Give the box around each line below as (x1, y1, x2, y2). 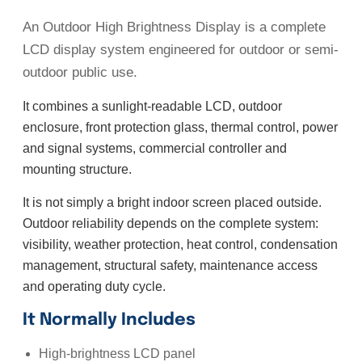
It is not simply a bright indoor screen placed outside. (23, 196, 322, 210)
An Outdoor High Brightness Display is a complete (23, 19, 326, 36)
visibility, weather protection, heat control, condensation (23, 238, 338, 252)
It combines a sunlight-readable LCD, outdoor (23, 99, 282, 114)
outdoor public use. (23, 65, 137, 81)
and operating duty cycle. (23, 280, 166, 294)
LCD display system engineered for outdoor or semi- (23, 42, 339, 58)
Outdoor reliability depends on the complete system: (23, 217, 318, 231)
